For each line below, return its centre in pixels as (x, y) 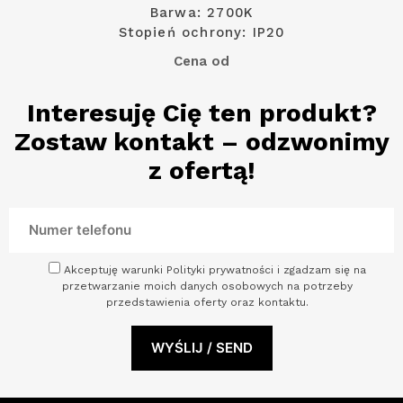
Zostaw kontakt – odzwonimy (201, 142)
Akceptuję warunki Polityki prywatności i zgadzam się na (215, 270)
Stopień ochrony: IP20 (201, 33)
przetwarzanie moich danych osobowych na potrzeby (207, 287)
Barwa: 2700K (201, 13)
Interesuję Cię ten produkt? (201, 113)
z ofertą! (201, 171)
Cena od (201, 62)
